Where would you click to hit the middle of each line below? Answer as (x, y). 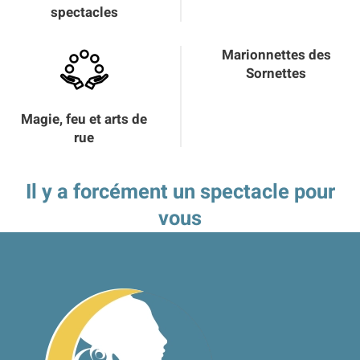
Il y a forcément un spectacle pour (180, 192)
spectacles (84, 12)
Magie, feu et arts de (84, 119)
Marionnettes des (276, 55)
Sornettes (276, 74)
